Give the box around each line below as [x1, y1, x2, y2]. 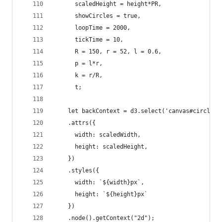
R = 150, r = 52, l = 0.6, [54, 48, 162, 55]
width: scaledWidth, [54, 131, 141, 138]
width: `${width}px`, [54, 179, 144, 186]
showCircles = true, [54, 12, 141, 19]
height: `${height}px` [54, 191, 148, 198]
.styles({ [54, 167, 99, 174]
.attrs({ [54, 119, 96, 126]
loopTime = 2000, [54, 24, 130, 31]
